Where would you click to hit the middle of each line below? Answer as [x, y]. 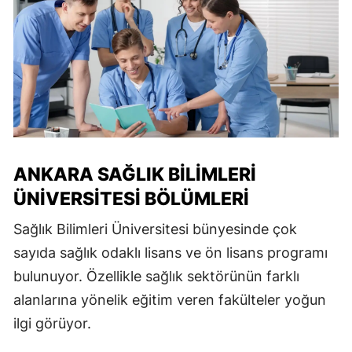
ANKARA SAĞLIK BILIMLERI [135, 175]
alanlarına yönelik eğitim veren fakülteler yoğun [170, 300]
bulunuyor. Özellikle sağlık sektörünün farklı [156, 277]
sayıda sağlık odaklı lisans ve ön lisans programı [170, 253]
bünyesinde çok [243, 229]
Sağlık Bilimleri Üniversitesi [101, 229]
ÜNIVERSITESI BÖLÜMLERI [131, 199]
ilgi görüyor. [52, 324]
